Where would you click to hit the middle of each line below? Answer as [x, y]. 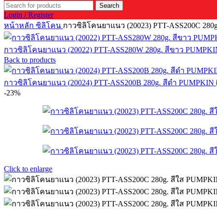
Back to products [30, 60]
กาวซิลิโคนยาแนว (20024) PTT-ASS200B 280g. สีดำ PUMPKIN [110, 83]
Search [109, 6]
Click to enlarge [28, 169]
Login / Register [29, 15]
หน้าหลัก [20, 25]
